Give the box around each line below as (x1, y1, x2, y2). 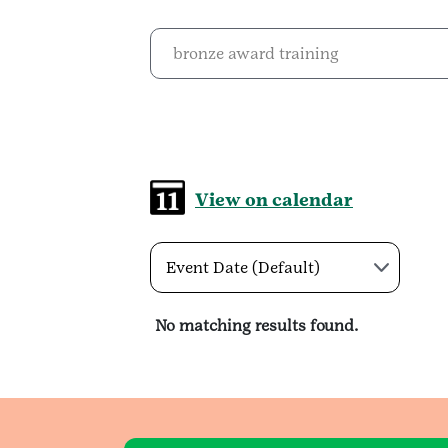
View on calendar (195, 189, 353, 211)
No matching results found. (155, 316, 358, 336)
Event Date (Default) (166, 258, 320, 278)
